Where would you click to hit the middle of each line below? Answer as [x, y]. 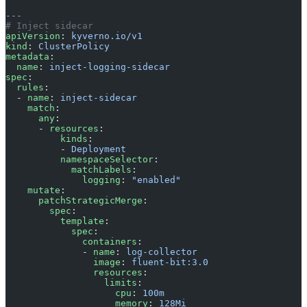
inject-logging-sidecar [110, 66]
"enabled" [156, 180]
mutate [33, 190]
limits [71, 282]
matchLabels [69, 169]
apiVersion [33, 36]
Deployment [99, 149]
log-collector [162, 251]
